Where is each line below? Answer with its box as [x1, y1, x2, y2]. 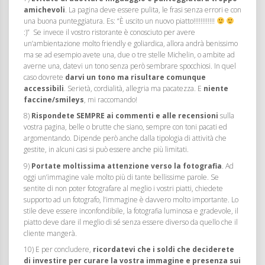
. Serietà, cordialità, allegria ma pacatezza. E [64, 83, 203, 93]
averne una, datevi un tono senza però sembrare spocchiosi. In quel [24, 60, 236, 71]
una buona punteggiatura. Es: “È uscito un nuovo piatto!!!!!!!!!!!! [24, 15, 216, 26]
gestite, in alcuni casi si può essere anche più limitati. [24, 144, 189, 155]
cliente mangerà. [24, 228, 77, 238]
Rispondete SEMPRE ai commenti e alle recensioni [30, 111, 218, 121]
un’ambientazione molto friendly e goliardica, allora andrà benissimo [24, 38, 238, 49]
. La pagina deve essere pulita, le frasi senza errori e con [65, 4, 241, 15]
